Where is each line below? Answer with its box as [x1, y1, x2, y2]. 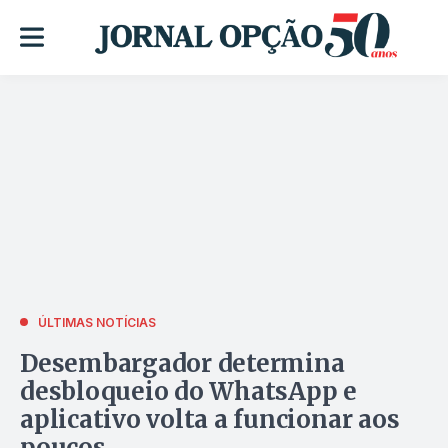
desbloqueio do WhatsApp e [20, 375, 357, 407]
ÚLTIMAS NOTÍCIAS [38, 314, 156, 330]
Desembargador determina [20, 347, 345, 379]
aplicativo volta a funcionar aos [20, 403, 400, 435]
